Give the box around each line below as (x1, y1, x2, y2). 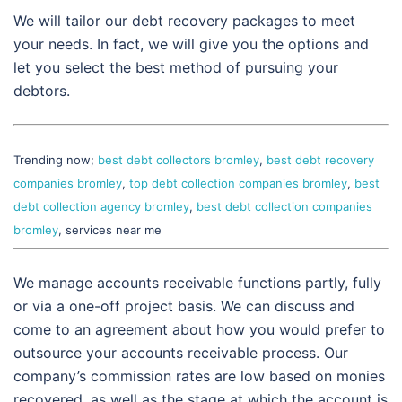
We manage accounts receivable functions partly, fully (13, 273, 381, 292)
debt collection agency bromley (13, 198, 189, 214)
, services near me (58, 222, 162, 237)
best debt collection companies (197, 198, 372, 214)
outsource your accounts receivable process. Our (13, 343, 348, 362)
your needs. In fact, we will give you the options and (13, 34, 369, 53)
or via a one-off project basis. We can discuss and (13, 296, 354, 315)
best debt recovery (267, 152, 374, 167)
